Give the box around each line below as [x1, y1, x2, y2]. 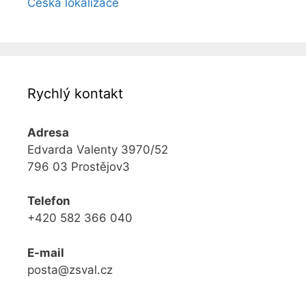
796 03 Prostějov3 [27, 159, 130, 173]
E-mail [27, 245, 64, 260]
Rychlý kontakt [27, 85, 123, 102]
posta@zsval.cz [27, 262, 113, 277]
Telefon [27, 194, 70, 208]
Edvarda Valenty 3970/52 [27, 142, 168, 156]
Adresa [27, 125, 69, 139]
